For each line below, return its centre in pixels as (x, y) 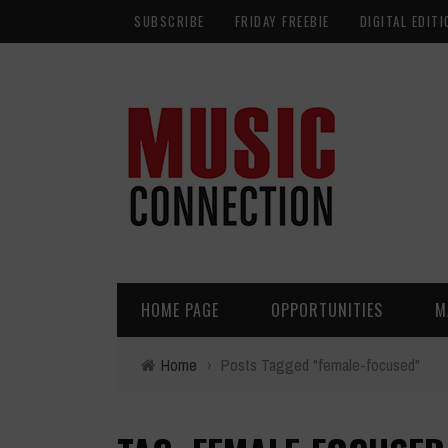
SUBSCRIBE (169, 21)
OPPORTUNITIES (327, 310)
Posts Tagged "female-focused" (320, 365)
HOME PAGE (180, 310)
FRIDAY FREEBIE (282, 21)
